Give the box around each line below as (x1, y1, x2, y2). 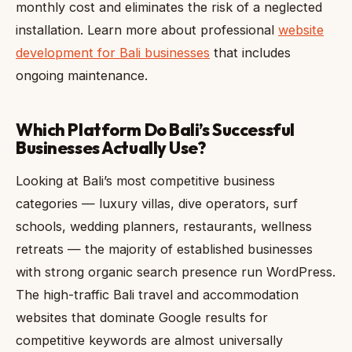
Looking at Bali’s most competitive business (16, 173, 275, 189)
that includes (210, 44, 291, 60)
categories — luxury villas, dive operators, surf (16, 196, 298, 211)
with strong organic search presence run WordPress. (16, 264, 335, 280)
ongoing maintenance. (16, 67, 148, 83)
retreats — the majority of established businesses (16, 241, 313, 257)
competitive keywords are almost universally (16, 332, 283, 348)
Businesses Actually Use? (16, 136, 206, 159)
